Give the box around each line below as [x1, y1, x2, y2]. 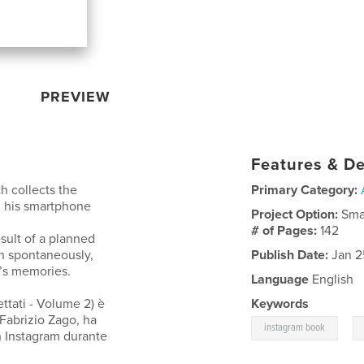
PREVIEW [41, 87, 111, 106]
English [309, 271, 354, 288]
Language [251, 271, 310, 288]
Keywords [251, 295, 310, 312]
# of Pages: [251, 222, 321, 239]
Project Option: [251, 206, 342, 223]
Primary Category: [251, 181, 358, 198]
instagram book [264, 320, 326, 335]
